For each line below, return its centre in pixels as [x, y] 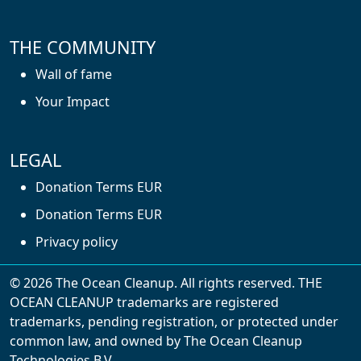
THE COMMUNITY [83, 48]
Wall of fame [74, 75]
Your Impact [73, 102]
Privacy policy [77, 242]
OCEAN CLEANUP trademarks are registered [144, 303]
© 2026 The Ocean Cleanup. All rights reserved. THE [166, 283]
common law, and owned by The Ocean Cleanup [156, 341]
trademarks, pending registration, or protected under [174, 322]
